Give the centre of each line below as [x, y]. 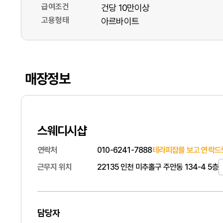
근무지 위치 [55, 167]
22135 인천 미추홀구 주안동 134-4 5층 [158, 167]
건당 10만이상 [125, 8]
